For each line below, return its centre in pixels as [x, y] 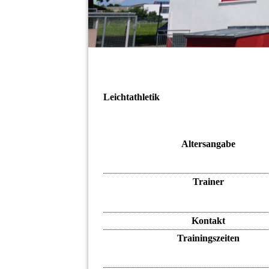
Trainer [208, 182]
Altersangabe [208, 144]
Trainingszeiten [208, 238]
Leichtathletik [131, 97]
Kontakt [208, 221]
